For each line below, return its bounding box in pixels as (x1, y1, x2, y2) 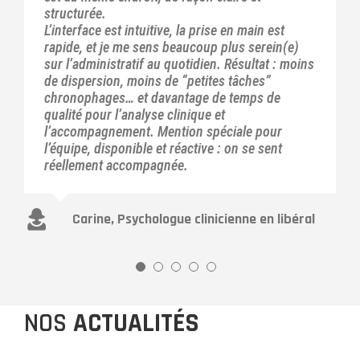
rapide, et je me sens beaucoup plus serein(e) (44, 38, 299, 55)
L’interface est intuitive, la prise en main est (44, 21, 284, 39)
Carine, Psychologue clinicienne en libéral (72, 209, 315, 228)
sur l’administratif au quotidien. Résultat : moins (44, 55, 314, 72)
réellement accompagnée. (44, 156, 188, 174)
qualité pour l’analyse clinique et (44, 105, 225, 123)
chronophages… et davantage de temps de (44, 88, 280, 106)
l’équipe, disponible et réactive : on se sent (44, 139, 282, 157)
